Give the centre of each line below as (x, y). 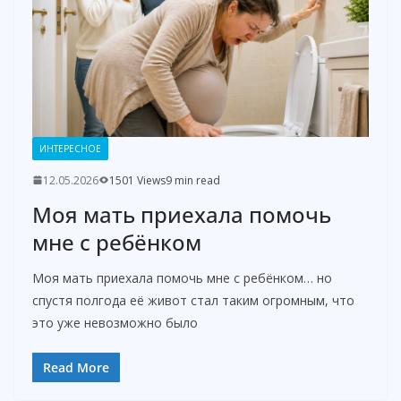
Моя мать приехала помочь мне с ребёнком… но (182, 277)
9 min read (193, 180)
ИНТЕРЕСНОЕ (70, 148)
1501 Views (137, 180)
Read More (76, 367)
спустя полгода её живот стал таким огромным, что (193, 300)
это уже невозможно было (115, 322)
